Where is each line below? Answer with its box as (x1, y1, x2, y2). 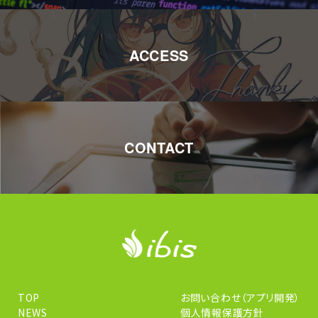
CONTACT (124, 137, 194, 158)
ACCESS (128, 45, 190, 65)
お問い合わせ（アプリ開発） (180, 290, 301, 305)
